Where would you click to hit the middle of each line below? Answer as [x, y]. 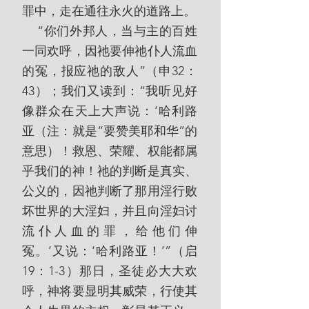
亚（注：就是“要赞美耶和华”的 [110, 131]
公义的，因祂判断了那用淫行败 [110, 191]
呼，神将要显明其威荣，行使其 [110, 291]
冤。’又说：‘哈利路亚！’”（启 [110, 251]
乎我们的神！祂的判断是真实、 [110, 171]
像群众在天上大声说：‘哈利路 [110, 111]
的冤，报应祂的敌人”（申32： [110, 71]
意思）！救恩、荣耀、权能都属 [110, 151]
